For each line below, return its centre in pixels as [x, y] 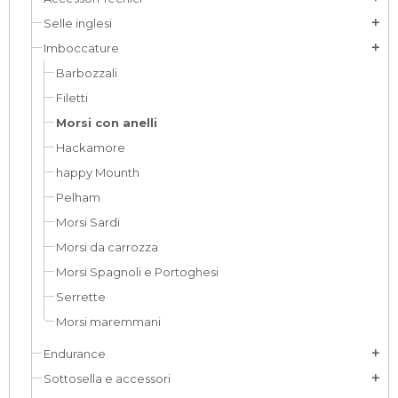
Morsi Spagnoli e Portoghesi [137, 272]
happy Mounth [98, 172]
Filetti [72, 98]
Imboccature [81, 48]
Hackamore [91, 147]
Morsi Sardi [88, 222]
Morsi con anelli [107, 123]
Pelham [78, 197]
